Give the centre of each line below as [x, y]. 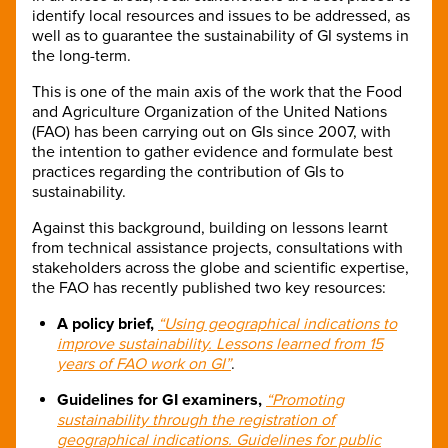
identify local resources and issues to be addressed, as [221, 15]
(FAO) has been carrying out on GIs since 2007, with [211, 131]
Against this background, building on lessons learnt [210, 227]
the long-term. [81, 55]
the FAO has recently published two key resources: [209, 287]
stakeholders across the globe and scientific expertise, [220, 267]
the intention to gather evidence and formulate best [212, 151]
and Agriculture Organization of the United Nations [209, 111]
